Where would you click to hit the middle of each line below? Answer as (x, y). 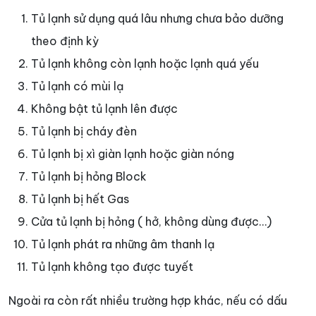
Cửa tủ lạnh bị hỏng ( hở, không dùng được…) (151, 222)
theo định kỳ (65, 41)
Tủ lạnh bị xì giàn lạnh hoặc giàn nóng (133, 154)
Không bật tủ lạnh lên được (104, 109)
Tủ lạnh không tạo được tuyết (112, 267)
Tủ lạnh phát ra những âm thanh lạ (123, 244)
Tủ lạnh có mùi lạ (77, 86)
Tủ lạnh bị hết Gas (80, 199)
